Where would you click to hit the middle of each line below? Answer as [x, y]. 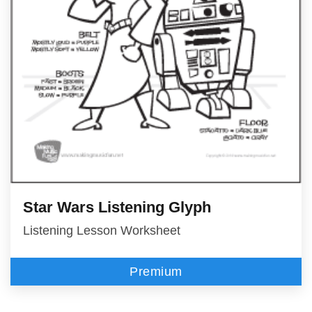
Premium [156, 271]
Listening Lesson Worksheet [102, 230]
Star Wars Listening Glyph [117, 207]
